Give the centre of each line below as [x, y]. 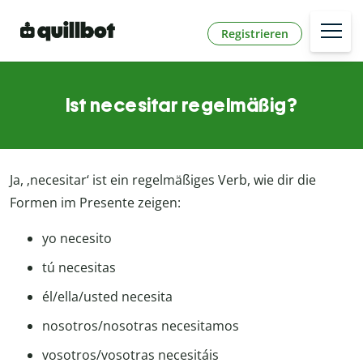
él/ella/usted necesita [107, 297]
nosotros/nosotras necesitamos [141, 326]
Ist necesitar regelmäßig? [181, 105]
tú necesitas [79, 268]
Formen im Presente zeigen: [95, 203]
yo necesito [77, 239]
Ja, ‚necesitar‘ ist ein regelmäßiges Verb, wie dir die [163, 180]
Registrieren [255, 33]
